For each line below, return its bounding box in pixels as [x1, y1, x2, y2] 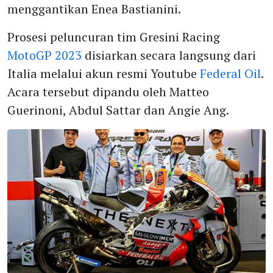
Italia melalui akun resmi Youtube [7, 65, 200, 82]
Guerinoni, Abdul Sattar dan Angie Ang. [7, 101, 229, 118]
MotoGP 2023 [7, 46, 82, 63]
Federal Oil [200, 65, 261, 82]
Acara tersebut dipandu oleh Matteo [7, 83, 209, 100]
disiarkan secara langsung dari [82, 46, 256, 63]
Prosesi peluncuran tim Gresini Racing [7, 28, 220, 45]
